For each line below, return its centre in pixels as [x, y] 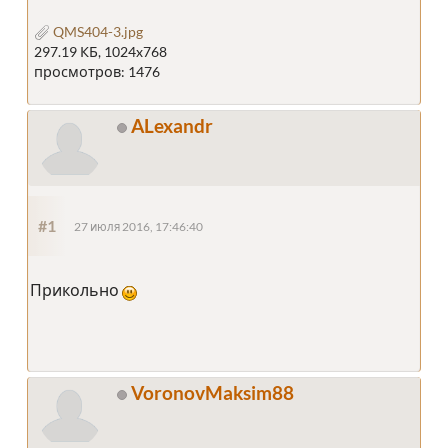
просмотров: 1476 [97, 71]
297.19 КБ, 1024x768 [100, 51]
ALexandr [172, 125]
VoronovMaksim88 [212, 392]
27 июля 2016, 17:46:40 [138, 226]
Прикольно [76, 289]
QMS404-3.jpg [96, 31]
